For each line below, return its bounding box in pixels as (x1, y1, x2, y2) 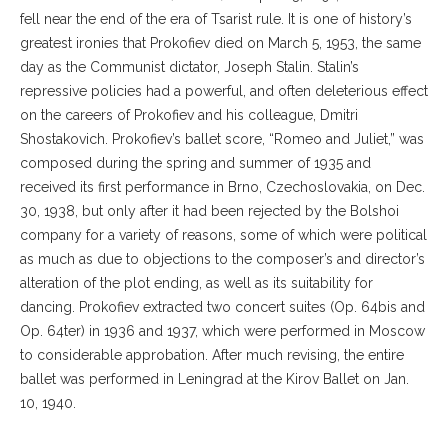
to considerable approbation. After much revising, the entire (20, 346, 404, 363)
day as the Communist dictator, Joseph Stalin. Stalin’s (20, 58, 359, 75)
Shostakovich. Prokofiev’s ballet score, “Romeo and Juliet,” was (20, 130, 424, 147)
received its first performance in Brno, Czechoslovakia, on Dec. (20, 178, 425, 195)
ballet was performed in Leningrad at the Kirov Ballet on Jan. (20, 370, 409, 387)
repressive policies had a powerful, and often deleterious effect (20, 82, 428, 99)
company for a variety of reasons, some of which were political (20, 226, 427, 243)
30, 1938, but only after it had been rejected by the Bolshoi (20, 202, 399, 219)
